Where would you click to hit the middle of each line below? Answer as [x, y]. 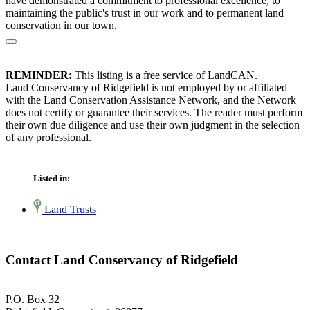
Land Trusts [69, 210]
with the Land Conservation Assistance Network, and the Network [151, 100]
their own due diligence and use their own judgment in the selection [153, 125]
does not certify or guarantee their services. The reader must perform [154, 113]
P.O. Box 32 [33, 299]
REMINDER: [39, 75]
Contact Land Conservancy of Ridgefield [122, 260]
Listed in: [52, 179]
